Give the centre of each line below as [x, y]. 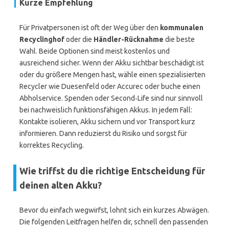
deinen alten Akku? [61, 185]
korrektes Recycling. [52, 145]
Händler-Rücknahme [129, 39]
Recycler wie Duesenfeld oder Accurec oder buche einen [110, 86]
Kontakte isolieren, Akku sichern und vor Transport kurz [107, 122]
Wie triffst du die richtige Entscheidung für [112, 171]
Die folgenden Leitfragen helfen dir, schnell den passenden [114, 222]
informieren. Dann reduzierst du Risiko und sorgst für [103, 133]
